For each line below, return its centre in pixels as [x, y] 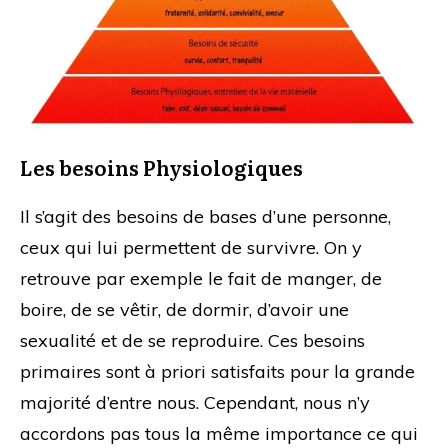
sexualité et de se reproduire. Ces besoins [192, 340]
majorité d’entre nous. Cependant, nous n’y [195, 402]
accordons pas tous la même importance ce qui [219, 433]
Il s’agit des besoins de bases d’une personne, [205, 216]
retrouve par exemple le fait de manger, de [201, 278]
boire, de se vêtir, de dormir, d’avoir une [184, 309]
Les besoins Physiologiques [161, 166]
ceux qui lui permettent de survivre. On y [191, 247]
